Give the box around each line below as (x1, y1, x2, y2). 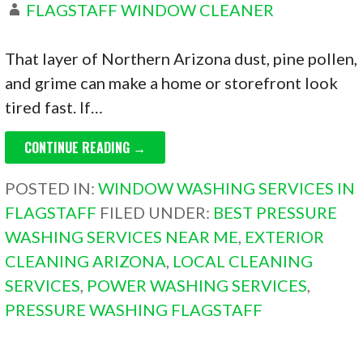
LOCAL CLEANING (173, 251, 314, 271)
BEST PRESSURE (213, 203, 338, 223)
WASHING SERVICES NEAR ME (5, 227, 239, 247)
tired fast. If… (5, 97, 104, 117)
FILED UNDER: (100, 203, 214, 223)
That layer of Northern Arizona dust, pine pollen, (5, 49, 358, 69)
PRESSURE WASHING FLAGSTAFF (5, 300, 263, 320)
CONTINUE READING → (24, 138, 147, 158)
